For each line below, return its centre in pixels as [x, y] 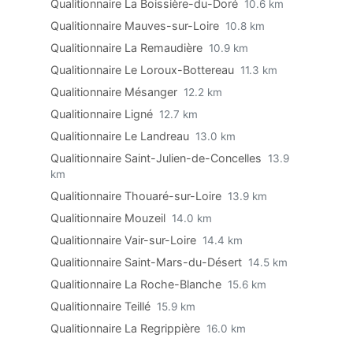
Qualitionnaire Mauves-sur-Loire [136, 26]
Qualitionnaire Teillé [102, 306]
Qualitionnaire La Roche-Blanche [137, 284]
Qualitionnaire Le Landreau [121, 136]
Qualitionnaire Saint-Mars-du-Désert [148, 262]
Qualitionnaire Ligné [103, 114]
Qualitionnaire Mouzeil [110, 218]
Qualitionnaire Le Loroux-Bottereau [144, 70]
